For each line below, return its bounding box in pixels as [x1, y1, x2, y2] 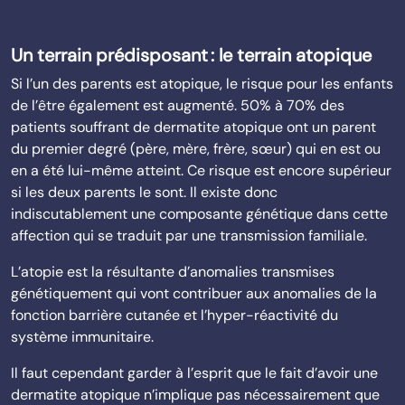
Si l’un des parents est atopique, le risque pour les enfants [11, 74, 393, 93]
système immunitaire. [11, 327, 154, 346]
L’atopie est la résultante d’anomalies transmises [11, 262, 334, 281]
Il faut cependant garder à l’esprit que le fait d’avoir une [11, 363, 378, 382]
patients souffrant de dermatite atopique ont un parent [11, 118, 376, 137]
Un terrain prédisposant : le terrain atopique [11, 43, 372, 67]
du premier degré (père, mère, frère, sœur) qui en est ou [11, 139, 381, 158]
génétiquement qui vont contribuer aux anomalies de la [11, 284, 377, 303]
